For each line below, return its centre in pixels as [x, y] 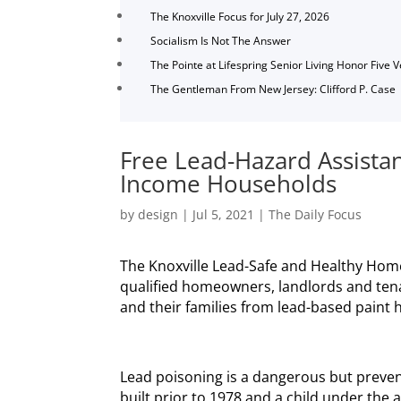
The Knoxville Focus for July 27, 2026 [240, 17]
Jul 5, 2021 [224, 214]
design [158, 214]
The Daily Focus [316, 214]
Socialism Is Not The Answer [221, 41]
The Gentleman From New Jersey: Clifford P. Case [273, 90]
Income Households [229, 183]
